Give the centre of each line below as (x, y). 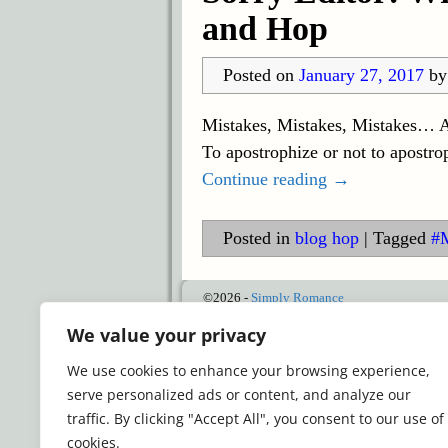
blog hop (326, 238)
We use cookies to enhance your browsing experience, (248, 370)
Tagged (399, 238)
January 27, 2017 (361, 75)
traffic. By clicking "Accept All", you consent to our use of (255, 418)
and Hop (264, 29)
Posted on (260, 75)
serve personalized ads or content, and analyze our (239, 394)
